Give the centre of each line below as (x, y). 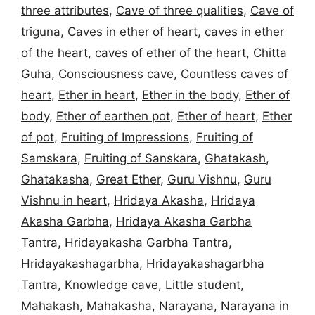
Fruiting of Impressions (125, 137)
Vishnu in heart (64, 200)
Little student (203, 284)
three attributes (65, 10)
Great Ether (128, 179)
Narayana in (255, 306)
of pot (38, 137)
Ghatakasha (55, 179)
